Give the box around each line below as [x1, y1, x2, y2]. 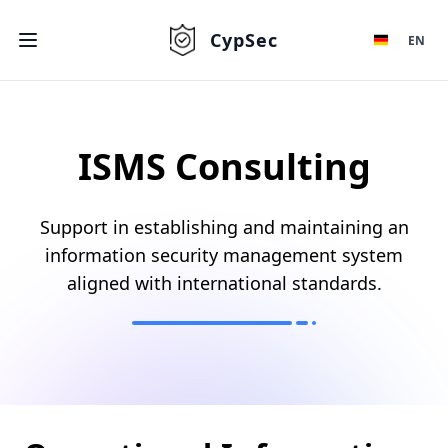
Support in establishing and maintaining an [39, 215, 409, 239]
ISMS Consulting [77, 142, 371, 191]
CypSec [210, 28, 278, 52]
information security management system [45, 243, 403, 267]
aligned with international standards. [66, 271, 382, 295]
